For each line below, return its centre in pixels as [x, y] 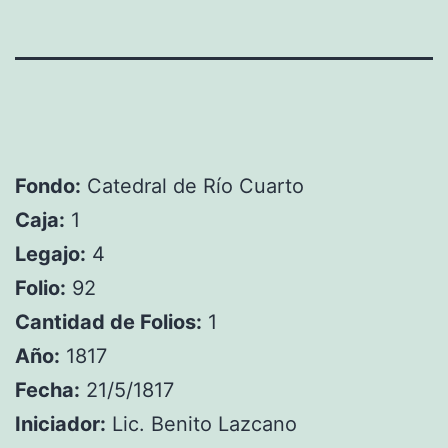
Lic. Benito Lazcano [201, 424]
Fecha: [47, 390]
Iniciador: [60, 424]
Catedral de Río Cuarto [192, 186]
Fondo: [48, 186]
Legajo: [50, 254]
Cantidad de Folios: [108, 322]
